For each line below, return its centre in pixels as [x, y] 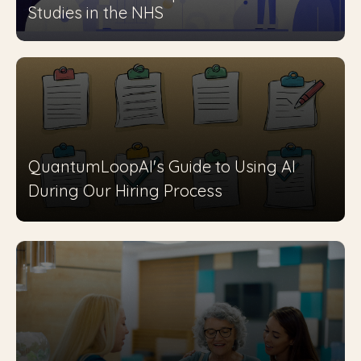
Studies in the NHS [96, 12]
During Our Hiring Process [125, 191]
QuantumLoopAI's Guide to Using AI [162, 167]
